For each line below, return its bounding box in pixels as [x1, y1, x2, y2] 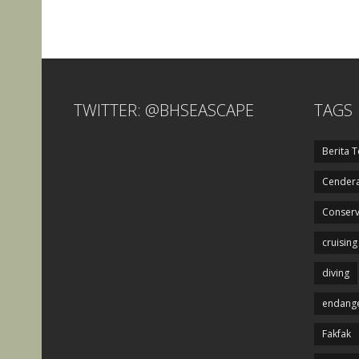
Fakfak [322, 327, 351, 341]
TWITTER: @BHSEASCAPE [74, 99, 254, 122]
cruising [322, 236, 357, 250]
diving [322, 266, 349, 280]
